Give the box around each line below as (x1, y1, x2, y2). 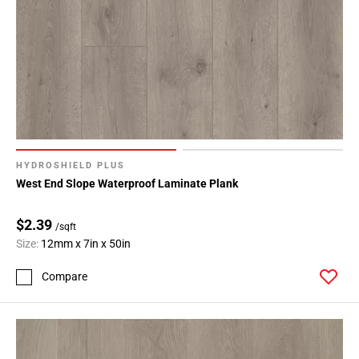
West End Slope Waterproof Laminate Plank (16, 176, 238, 190)
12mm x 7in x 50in (41, 236, 131, 250)
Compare (42, 270, 87, 284)
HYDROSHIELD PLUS (16, 159, 125, 171)
